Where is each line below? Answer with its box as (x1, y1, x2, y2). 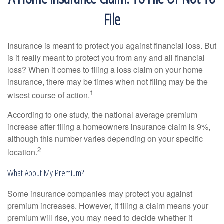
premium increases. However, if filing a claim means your (7, 200, 208, 212)
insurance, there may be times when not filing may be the (7, 76, 208, 87)
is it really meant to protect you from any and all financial (7, 52, 205, 63)
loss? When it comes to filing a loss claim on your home (7, 64, 203, 75)
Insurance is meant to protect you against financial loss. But (7, 40, 216, 51)
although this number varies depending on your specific (7, 133, 203, 145)
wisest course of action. (7, 89, 90, 101)
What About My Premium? (7, 166, 84, 179)
